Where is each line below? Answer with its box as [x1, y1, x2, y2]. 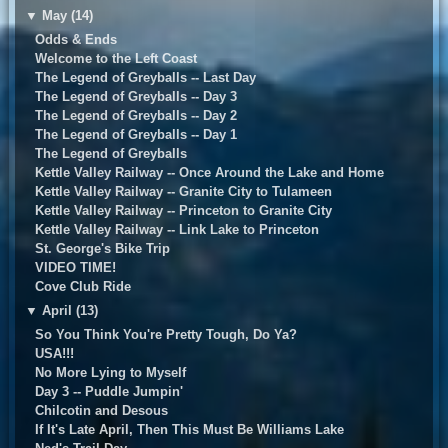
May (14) [41, 8, 93, 24]
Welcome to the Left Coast [34, 51, 197, 67]
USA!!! [34, 346, 74, 362]
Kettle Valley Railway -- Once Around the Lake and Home [34, 165, 384, 181]
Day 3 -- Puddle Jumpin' [34, 384, 183, 400]
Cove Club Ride [34, 279, 131, 295]
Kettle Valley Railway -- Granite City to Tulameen [34, 184, 332, 200]
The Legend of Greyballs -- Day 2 [34, 108, 237, 124]
